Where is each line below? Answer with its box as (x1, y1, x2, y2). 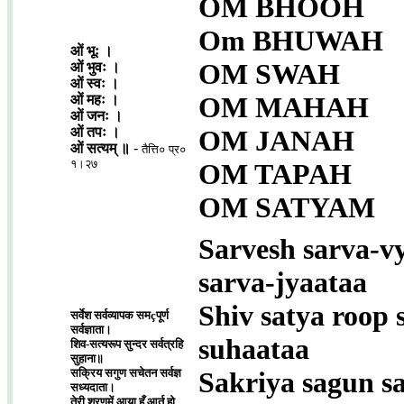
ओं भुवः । (70, 60, 120, 75)
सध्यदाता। (70, 381, 115, 394)
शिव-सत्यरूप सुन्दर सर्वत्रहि (70, 337, 183, 351)
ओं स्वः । (70, 76, 119, 91)
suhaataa (198, 333, 309, 365)
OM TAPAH (198, 158, 352, 190)
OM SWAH (198, 58, 340, 90)
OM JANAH (198, 124, 354, 157)
